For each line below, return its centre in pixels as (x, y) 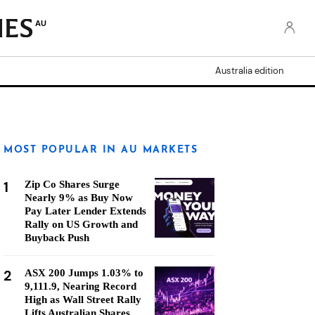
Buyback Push (57, 238)
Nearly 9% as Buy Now (79, 198)
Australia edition (249, 71)
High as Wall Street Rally (83, 300)
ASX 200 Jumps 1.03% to (84, 273)
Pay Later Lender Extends (85, 211)
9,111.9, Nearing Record (81, 286)
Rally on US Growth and (81, 224)
